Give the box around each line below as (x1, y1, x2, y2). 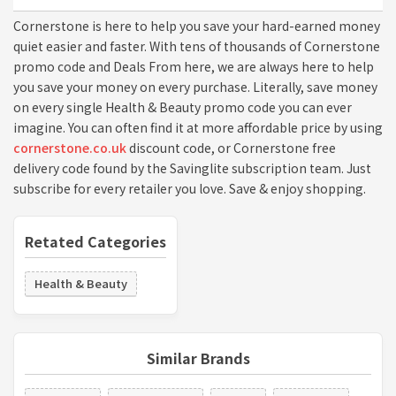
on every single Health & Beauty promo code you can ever (13, 97, 352, 116)
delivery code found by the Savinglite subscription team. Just (13, 158, 371, 177)
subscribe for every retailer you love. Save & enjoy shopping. (13, 179, 366, 197)
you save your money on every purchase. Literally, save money (13, 77, 377, 95)
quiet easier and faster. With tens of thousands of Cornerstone (13, 36, 380, 55)
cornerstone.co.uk (13, 138, 126, 156)
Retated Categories (25, 230, 166, 252)
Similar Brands (146, 346, 250, 369)
